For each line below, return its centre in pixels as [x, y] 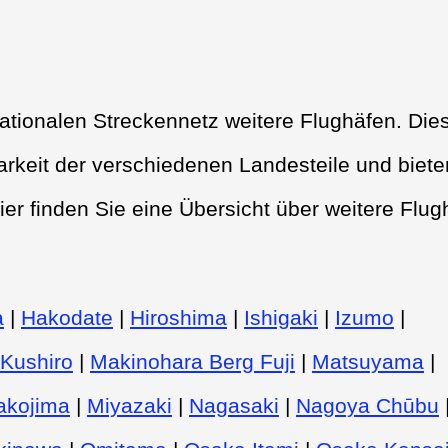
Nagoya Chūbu [367, 405]
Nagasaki [234, 405]
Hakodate [67, 317]
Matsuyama [368, 361]
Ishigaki [281, 317]
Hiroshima [178, 317]
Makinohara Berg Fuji [192, 361]
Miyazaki [129, 405]
